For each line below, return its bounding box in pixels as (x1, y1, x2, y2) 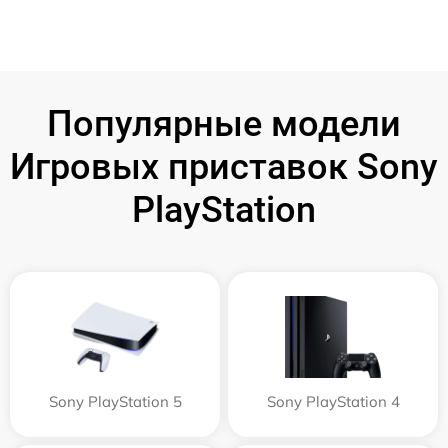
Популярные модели (47, 102, 401, 145)
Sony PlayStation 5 (48, 391, 182, 411)
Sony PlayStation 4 (266, 391, 400, 411)
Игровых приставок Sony (10, 145, 438, 188)
